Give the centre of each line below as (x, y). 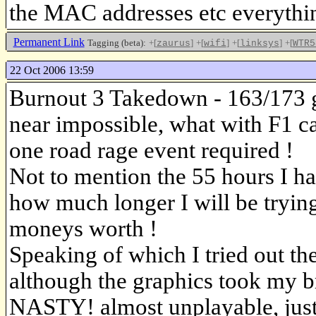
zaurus (173, 43)
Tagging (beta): (116, 42)
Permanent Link (49, 42)
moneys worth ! (83, 229)
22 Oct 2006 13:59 (51, 71)
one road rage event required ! (151, 151)
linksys (259, 43)
